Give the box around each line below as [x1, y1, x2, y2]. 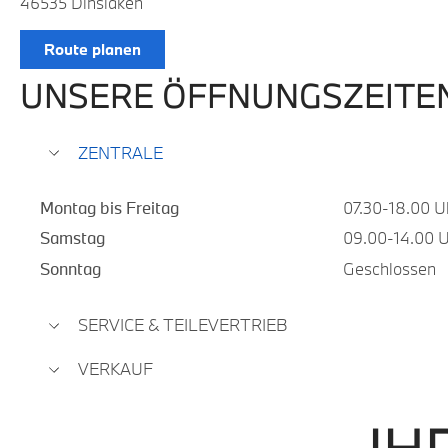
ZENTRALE [78, 141, 163, 163]
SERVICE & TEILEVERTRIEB [78, 314, 288, 336]
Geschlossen [342, 257, 436, 279]
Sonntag [40, 257, 101, 279]
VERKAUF [78, 358, 153, 380]
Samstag [40, 227, 105, 249]
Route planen [44, 38, 141, 59]
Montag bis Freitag [40, 196, 179, 218]
